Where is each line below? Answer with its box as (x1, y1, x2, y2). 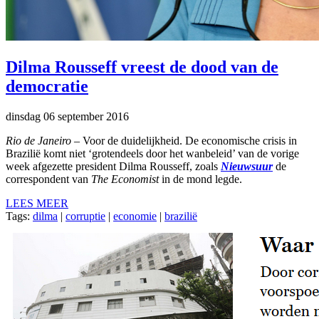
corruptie (66, 209, 105, 222)
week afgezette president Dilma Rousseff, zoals (6, 159, 221, 172)
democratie (6, 76, 88, 95)
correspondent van (6, 172, 91, 185)
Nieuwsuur (221, 159, 273, 172)
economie (113, 209, 157, 222)
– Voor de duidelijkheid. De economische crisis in (71, 134, 297, 147)
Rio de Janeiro (6, 134, 71, 147)
